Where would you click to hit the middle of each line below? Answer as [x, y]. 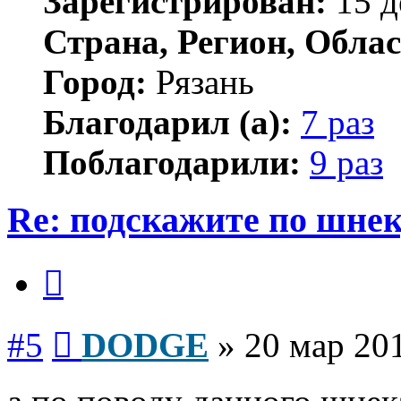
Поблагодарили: [172, 162]
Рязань [200, 81]
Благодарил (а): [167, 122]
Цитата [85, 265]
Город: [95, 81]
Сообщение [107, 327]
